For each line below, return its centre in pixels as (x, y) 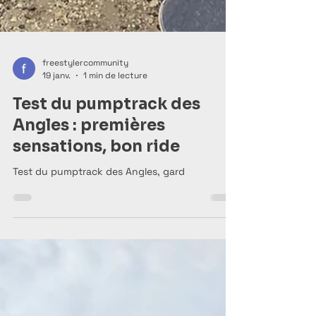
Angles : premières (89, 164)
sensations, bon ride (96, 185)
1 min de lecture (115, 114)
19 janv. (56, 114)
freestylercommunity (85, 102)
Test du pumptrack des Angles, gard (99, 210)
